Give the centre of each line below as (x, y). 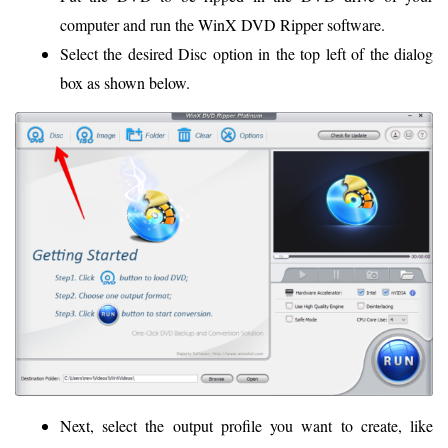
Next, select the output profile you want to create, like (246, 425)
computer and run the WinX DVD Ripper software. (222, 25)
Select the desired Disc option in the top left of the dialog (246, 54)
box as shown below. (125, 83)
